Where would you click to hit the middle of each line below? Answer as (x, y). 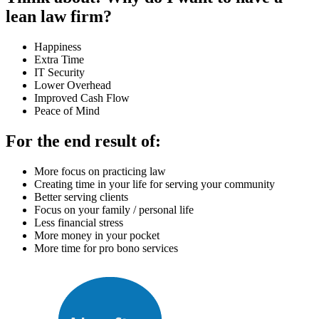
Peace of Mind (67, 111)
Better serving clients (81, 197)
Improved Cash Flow (82, 98)
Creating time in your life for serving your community (155, 184)
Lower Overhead (73, 85)
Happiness (58, 47)
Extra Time (59, 60)
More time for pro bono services (106, 248)
